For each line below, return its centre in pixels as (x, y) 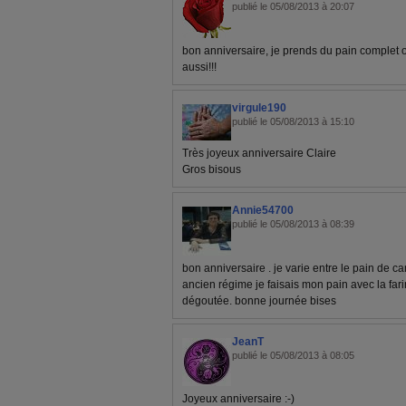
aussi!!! (199, 67)
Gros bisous (212, 169)
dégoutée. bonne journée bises (259, 300)
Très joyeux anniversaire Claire (259, 153)
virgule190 (259, 107)
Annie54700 (263, 210)
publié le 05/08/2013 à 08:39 (293, 223)
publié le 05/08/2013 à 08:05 (293, 355)
